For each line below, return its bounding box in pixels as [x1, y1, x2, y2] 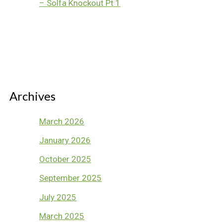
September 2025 [39, 173, 102, 183]
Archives [9, 88, 56, 103]
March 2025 [39, 211, 85, 221]
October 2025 [39, 154, 92, 165]
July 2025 [39, 192, 77, 202]
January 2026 [39, 135, 91, 145]
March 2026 [39, 116, 85, 126]
